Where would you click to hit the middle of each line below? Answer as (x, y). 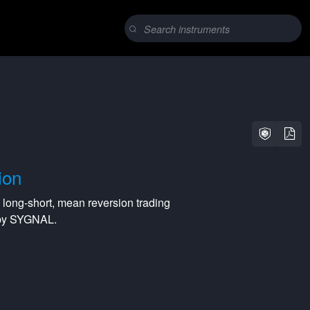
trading (152, 202)
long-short (27, 202)
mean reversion (95, 202)
